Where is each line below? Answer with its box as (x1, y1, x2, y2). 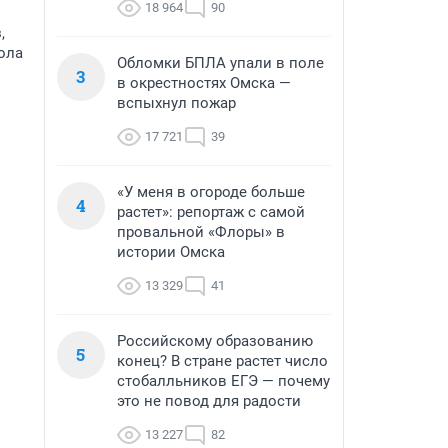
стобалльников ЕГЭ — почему (117, 372, 330, 390)
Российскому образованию (117, 332, 313, 350)
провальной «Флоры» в (117, 223, 285, 241)
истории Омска (117, 243, 225, 261)
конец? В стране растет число (117, 352, 328, 370)
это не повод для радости (117, 392, 301, 410)
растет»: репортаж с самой (117, 203, 305, 221)
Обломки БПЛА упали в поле (117, 54, 324, 72)
